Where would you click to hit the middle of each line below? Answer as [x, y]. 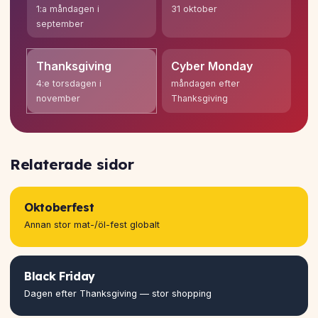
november [58, 99]
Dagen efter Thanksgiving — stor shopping [118, 293]
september [60, 23]
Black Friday [60, 276]
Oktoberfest [59, 207]
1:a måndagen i [67, 9]
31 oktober [194, 9]
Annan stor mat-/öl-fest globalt [92, 224]
